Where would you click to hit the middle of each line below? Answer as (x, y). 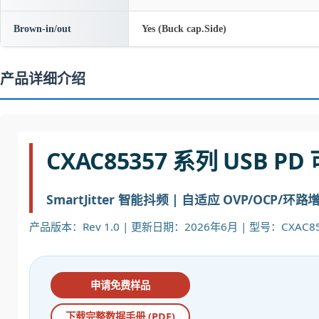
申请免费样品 (120, 286)
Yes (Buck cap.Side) (184, 29)
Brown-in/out (42, 29)
